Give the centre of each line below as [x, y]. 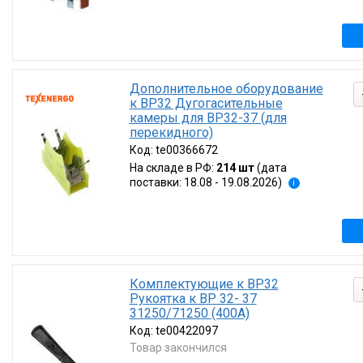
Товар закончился [178, 348]
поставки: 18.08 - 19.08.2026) [205, 182]
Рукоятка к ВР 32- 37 [193, 299]
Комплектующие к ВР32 [204, 284]
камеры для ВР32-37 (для [208, 118]
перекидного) [171, 132]
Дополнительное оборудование [226, 89]
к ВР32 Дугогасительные [206, 103]
